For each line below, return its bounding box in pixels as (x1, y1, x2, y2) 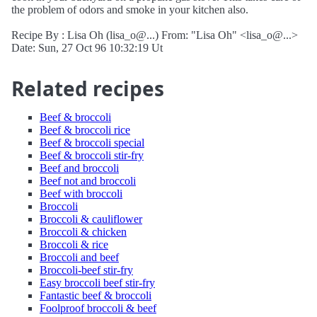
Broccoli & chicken (40, 226, 127, 238)
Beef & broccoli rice (40, 124, 130, 136)
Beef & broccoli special (40, 137, 144, 149)
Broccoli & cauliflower (40, 213, 142, 225)
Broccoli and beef (40, 251, 119, 263)
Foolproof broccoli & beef (40, 302, 156, 314)
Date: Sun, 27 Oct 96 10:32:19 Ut (11, 42, 163, 54)
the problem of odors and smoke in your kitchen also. (11, 4, 248, 16)
